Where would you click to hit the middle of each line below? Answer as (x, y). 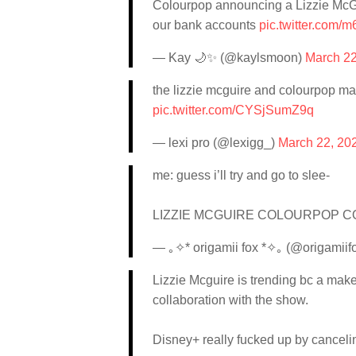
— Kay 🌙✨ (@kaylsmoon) (229, 57)
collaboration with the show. (230, 300)
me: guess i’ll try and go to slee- (241, 175)
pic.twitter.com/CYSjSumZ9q (233, 110)
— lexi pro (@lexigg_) (215, 142)
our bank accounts (206, 25)
